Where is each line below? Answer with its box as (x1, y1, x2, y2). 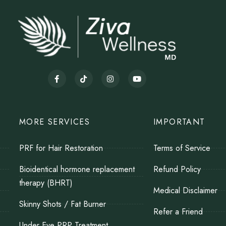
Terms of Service (153, 142, 210, 154)
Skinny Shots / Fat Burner (19, 198, 106, 210)
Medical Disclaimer (153, 185, 217, 197)
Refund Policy (153, 163, 201, 176)
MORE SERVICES (19, 116, 90, 128)
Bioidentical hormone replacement (19, 163, 135, 176)
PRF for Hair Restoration (19, 142, 103, 154)
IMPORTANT (153, 116, 205, 128)
